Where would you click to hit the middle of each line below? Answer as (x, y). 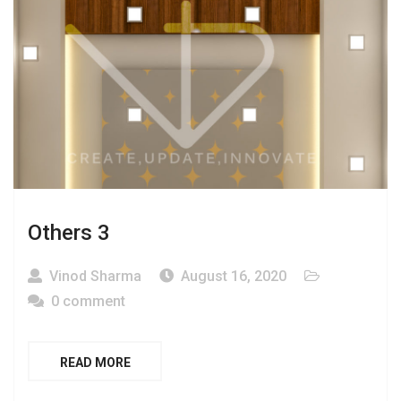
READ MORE (95, 363)
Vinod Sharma (95, 277)
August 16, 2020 (234, 277)
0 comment (88, 302)
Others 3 (69, 233)
